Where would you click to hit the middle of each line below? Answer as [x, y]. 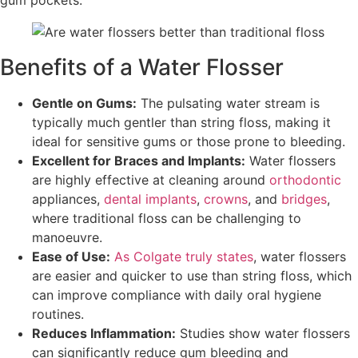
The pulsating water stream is [228, 103]
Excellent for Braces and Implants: [139, 160]
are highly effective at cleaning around [151, 179]
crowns [226, 199]
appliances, [68, 199]
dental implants [150, 199]
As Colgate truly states [184, 256]
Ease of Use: [71, 256]
